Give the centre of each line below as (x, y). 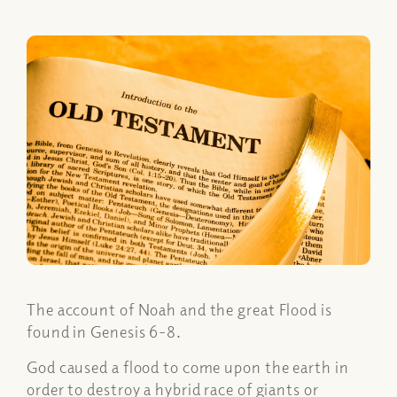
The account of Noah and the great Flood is (179, 309)
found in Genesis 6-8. (107, 331)
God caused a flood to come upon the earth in (188, 367)
